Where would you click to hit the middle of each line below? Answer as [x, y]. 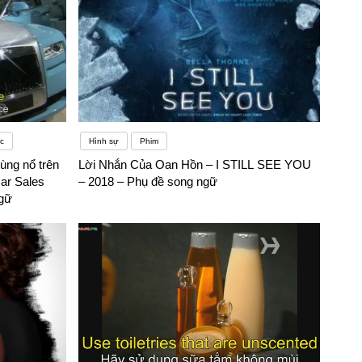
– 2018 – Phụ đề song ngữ [148, 182]
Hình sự [104, 141]
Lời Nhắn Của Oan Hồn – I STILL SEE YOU [195, 165]
